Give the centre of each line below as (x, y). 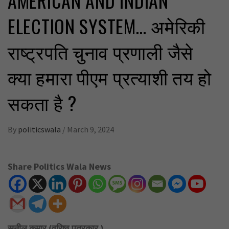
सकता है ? (42, 102)
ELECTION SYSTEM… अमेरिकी (107, 26)
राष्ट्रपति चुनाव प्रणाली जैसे (100, 51)
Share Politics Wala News (59, 166)
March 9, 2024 (90, 129)
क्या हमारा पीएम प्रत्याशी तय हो (110, 77)
